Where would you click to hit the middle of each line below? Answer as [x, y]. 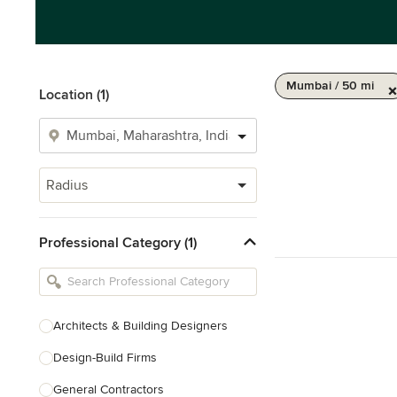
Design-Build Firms [105, 358]
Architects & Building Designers [140, 326]
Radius [67, 185]
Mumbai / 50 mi [330, 86]
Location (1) [74, 95]
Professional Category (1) [118, 242]
